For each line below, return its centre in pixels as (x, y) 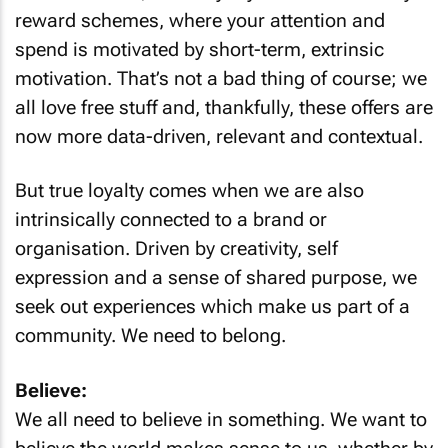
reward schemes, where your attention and (200, 20)
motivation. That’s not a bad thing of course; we (221, 78)
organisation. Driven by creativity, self (176, 248)
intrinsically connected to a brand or (171, 219)
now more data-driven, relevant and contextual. (219, 136)
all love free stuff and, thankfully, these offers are (224, 107)
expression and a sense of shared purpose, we (216, 277)
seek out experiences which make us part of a (212, 306)
